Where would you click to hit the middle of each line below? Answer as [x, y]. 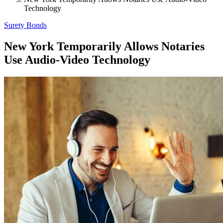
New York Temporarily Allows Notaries [104, 46]
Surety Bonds [25, 25]
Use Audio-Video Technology [77, 59]
